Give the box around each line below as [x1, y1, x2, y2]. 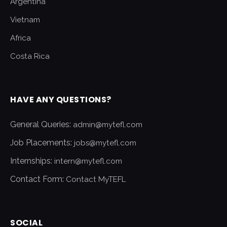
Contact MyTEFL [66, 175, 126, 184]
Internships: [10, 156, 54, 166]
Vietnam [10, 15, 40, 24]
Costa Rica [10, 52, 50, 61]
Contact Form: [10, 174, 66, 184]
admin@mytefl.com [73, 120, 142, 129]
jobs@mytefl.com [74, 138, 136, 147]
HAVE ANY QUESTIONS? [10, 94, 111, 105]
